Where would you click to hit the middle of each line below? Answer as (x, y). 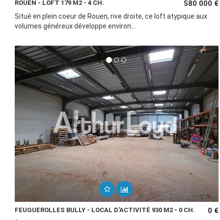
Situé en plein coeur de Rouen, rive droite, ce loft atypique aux (111, 16)
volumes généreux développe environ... (75, 26)
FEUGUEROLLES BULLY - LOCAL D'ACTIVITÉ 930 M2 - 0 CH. (105, 210)
